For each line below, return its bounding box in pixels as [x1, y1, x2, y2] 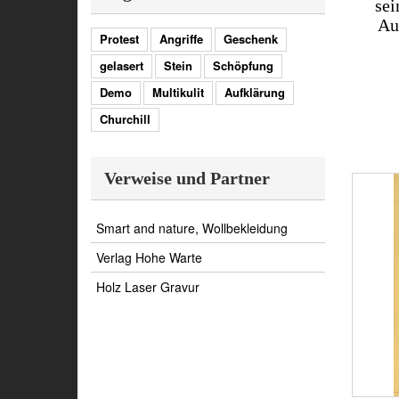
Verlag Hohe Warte [96, 248, 202, 266]
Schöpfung [213, 56, 273, 74]
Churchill [100, 110, 151, 127]
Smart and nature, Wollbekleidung [96, 218, 288, 237]
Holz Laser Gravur [96, 277, 199, 296]
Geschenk [224, 29, 278, 47]
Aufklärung [224, 83, 285, 101]
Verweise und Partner [104, 167, 270, 188]
